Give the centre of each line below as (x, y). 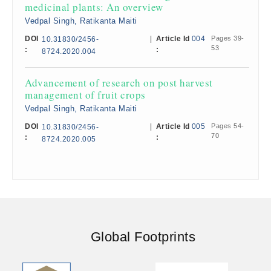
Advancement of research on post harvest (119, 83)
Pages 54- (228, 126)
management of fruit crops (85, 95)
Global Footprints (143, 237)
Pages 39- (228, 38)
